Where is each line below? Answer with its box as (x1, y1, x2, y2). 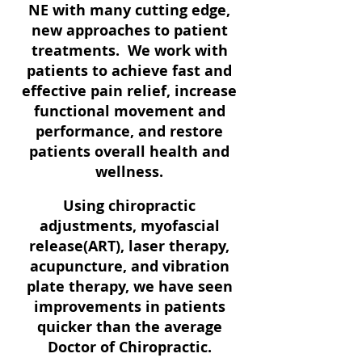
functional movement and (33, 101, 225, 121)
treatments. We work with (31, 40, 228, 61)
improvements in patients (33, 297, 225, 317)
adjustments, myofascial (39, 216, 220, 236)
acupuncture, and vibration (29, 256, 229, 276)
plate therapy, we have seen (26, 276, 233, 297)
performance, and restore (36, 121, 223, 141)
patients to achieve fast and (27, 61, 232, 81)
